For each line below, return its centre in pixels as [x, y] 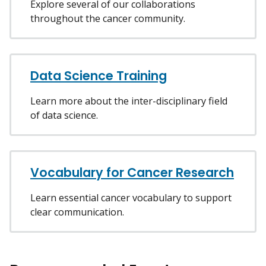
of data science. [64, 115]
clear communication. [77, 212]
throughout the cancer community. [108, 18]
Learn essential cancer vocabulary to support [131, 197]
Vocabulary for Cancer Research [132, 172]
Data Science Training [99, 75]
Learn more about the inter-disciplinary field [129, 101]
